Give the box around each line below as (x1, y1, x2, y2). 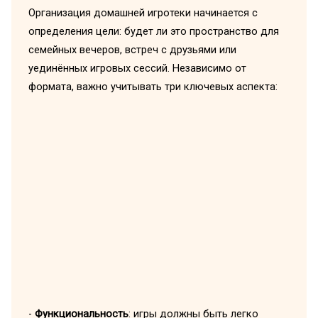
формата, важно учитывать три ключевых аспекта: (28, 80, 278, 94)
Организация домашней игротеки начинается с (28, 6, 258, 20)
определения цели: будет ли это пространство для (28, 25, 279, 38)
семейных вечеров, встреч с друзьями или (28, 43, 236, 57)
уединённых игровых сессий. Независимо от (28, 62, 246, 75)
